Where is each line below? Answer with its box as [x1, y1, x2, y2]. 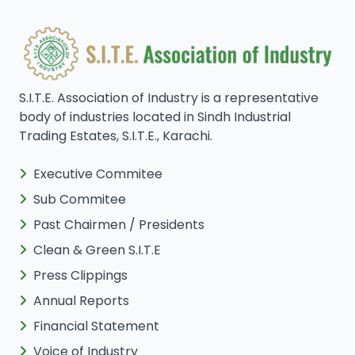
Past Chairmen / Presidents [33, 216, 204, 235]
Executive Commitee [33, 165, 162, 184]
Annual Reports [33, 292, 129, 311]
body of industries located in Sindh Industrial [19, 108, 291, 127]
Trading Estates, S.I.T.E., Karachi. [19, 127, 212, 146]
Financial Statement [33, 317, 159, 336]
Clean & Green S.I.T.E [33, 241, 161, 260]
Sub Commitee [33, 190, 126, 209]
